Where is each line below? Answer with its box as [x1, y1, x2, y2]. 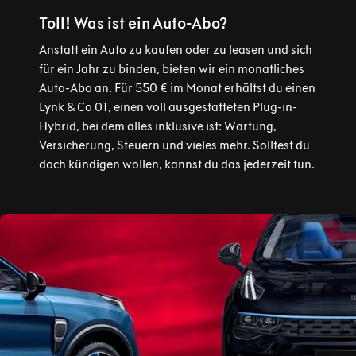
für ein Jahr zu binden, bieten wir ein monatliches [38, 61, 304, 76]
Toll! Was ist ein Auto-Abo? [38, 14, 227, 33]
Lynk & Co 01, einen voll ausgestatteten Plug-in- [38, 99, 297, 114]
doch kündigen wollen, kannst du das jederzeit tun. [38, 157, 315, 172]
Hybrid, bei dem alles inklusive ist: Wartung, [38, 118, 277, 133]
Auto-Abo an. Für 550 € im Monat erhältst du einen [38, 80, 315, 95]
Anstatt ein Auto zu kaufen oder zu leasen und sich [38, 42, 312, 57]
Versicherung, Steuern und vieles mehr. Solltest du [38, 137, 310, 153]
